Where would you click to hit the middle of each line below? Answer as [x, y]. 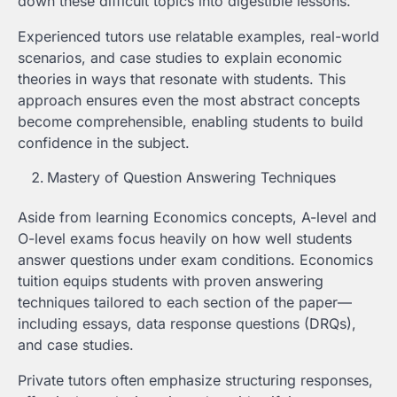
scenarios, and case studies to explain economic [180, 58]
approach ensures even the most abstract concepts [189, 101]
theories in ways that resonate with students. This [182, 79]
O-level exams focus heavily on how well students [185, 239]
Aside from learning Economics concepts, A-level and [197, 218]
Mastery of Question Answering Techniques [191, 178]
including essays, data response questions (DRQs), [187, 324]
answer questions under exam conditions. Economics [195, 260]
